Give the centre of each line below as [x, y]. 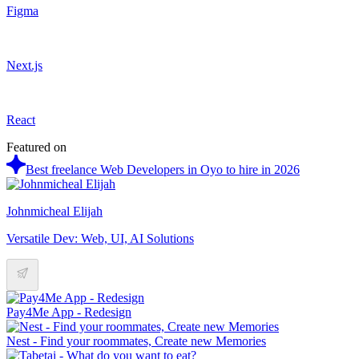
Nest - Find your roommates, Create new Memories [136, 341]
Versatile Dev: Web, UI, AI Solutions [100, 238]
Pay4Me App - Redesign [69, 312]
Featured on [36, 147]
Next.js [24, 65]
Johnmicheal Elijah [54, 211]
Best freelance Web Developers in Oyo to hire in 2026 [163, 169]
